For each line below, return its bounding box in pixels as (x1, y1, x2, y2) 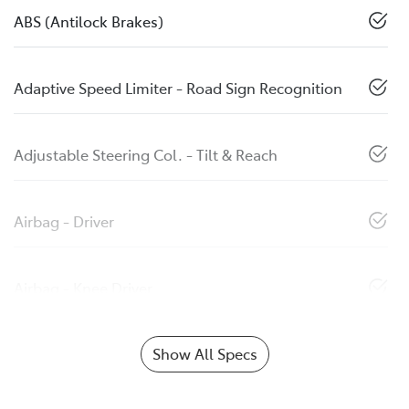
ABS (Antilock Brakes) (14, 11, 163, 32)
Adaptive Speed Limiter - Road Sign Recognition (14, 78, 342, 99)
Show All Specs (152, 343, 257, 364)
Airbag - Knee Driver (14, 278, 152, 299)
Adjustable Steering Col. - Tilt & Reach (14, 144, 278, 165)
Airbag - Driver (14, 211, 114, 232)
